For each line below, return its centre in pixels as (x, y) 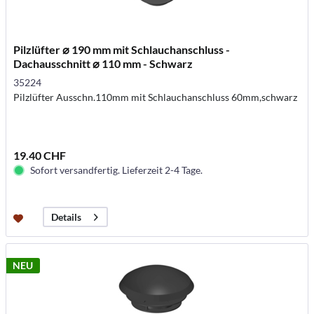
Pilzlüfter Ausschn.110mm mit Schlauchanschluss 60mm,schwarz (156, 97)
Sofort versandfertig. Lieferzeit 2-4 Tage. (117, 170)
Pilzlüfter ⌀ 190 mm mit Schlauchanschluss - (122, 50)
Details (67, 217)
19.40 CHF (40, 156)
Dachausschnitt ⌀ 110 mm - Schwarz (103, 64)
